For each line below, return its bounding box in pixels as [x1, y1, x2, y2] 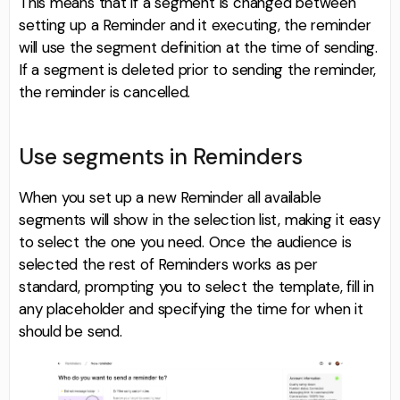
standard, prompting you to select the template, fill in [19, 277, 374, 297]
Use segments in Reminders [19, 142, 303, 172]
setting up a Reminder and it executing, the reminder [19, 14, 371, 35]
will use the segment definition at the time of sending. [19, 37, 378, 57]
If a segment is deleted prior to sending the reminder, [19, 59, 377, 79]
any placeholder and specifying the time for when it [19, 299, 363, 320]
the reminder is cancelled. [19, 81, 191, 102]
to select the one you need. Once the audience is [19, 232, 352, 253]
